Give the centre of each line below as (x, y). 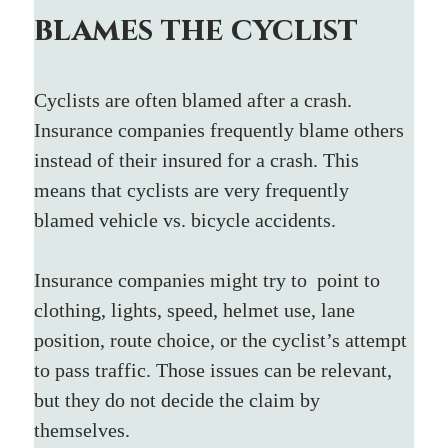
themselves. (82, 429)
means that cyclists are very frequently (194, 189)
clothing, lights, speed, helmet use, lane (197, 309)
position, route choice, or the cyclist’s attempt (223, 339)
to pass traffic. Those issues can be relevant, (216, 369)
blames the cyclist (196, 30)
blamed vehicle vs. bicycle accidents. (185, 219)
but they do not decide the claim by (180, 399)
